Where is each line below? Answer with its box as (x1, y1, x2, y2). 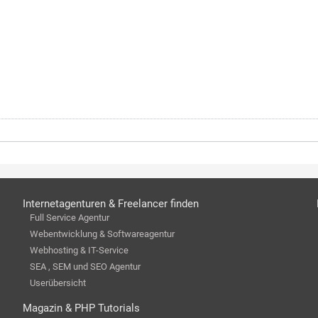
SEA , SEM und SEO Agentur (29, 261, 141, 272)
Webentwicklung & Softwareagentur (29, 229, 175, 239)
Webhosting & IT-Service (29, 245, 128, 256)
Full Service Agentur (29, 212, 109, 223)
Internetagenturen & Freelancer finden (22, 197, 199, 210)
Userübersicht (29, 278, 86, 288)
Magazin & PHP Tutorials (22, 301, 140, 314)
